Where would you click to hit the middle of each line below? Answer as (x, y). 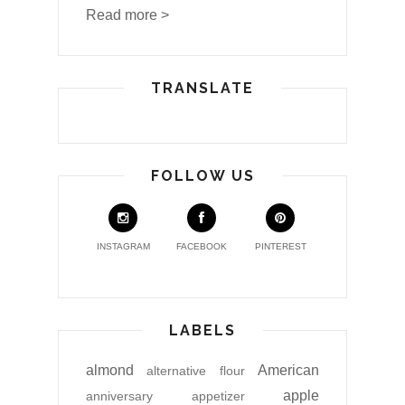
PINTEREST (280, 247)
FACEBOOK (202, 247)
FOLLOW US (202, 176)
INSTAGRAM (123, 247)
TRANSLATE (202, 89)
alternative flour (196, 371)
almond (110, 371)
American (289, 371)
